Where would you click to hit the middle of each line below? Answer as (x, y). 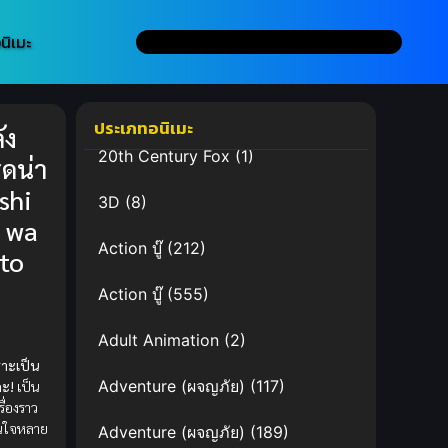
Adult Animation (158, 340)
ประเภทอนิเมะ (143, 128)
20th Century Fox (164, 156)
